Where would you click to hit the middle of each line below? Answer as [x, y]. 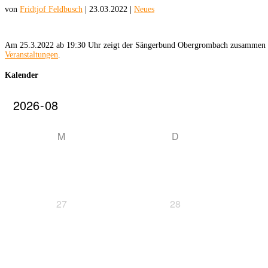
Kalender [22, 75]
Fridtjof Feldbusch [51, 9]
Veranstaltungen [31, 54]
